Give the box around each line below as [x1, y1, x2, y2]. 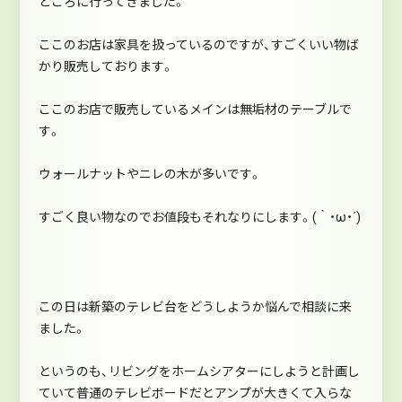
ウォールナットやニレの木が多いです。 [38, 166, 262, 181]
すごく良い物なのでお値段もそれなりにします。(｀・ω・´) [38, 209, 361, 224]
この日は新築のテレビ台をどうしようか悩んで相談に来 [38, 299, 352, 314]
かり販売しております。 [38, 58, 174, 74]
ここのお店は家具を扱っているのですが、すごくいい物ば [38, 37, 359, 52]
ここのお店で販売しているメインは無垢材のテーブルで [38, 101, 352, 117]
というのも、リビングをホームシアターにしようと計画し [38, 363, 360, 379]
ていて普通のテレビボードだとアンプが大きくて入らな [38, 385, 352, 400]
